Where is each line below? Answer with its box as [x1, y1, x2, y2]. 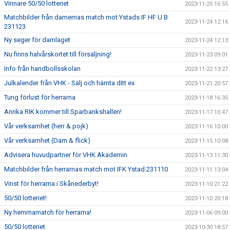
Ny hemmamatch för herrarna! [4, 208, 91, 216]
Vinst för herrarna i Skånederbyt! [4, 180, 99, 187]
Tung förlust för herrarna [4, 93, 75, 101]
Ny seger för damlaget [4, 36, 70, 44]
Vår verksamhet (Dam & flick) [4, 137, 90, 144]
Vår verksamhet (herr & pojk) [4, 122, 88, 130]
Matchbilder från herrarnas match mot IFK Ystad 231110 [4, 165, 168, 173]
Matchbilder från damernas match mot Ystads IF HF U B [4, 13, 168, 21]
